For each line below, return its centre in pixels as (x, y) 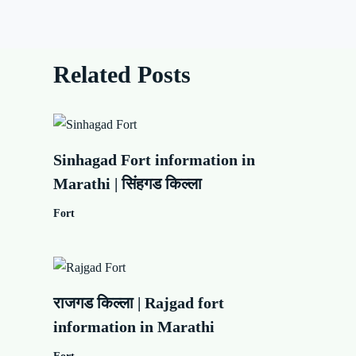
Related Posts (122, 74)
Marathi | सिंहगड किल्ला (128, 184)
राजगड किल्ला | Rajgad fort (139, 303)
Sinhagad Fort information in (155, 160)
